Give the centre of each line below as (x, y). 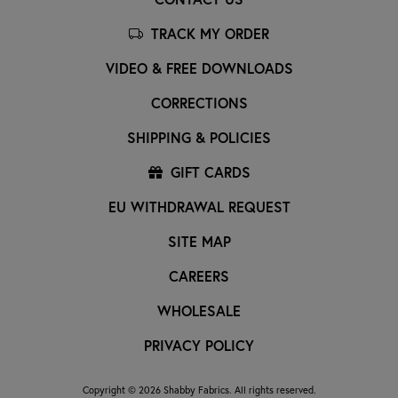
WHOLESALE (199, 310)
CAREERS (199, 275)
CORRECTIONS (199, 102)
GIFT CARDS (208, 171)
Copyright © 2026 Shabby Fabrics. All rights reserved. (199, 390)
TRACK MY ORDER (208, 33)
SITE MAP (199, 241)
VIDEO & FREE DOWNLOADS (199, 68)
